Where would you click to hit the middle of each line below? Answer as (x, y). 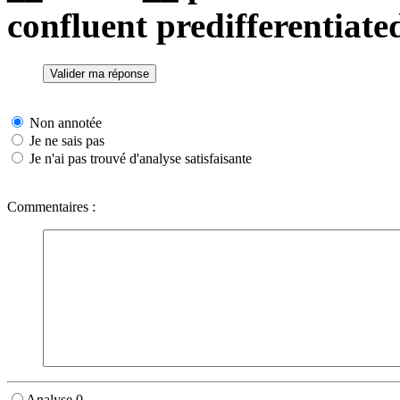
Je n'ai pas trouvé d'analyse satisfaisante (139, 159)
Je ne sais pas (65, 141)
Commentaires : (51, 207)
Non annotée (64, 123)
